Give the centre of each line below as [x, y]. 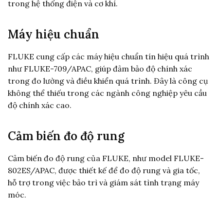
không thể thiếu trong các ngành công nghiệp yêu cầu [107, 93]
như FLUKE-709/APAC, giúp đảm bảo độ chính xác [100, 68]
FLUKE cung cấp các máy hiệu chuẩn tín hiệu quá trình [109, 56]
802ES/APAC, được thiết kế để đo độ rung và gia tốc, [104, 170]
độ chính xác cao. [40, 105]
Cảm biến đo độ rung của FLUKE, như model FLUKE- [106, 158]
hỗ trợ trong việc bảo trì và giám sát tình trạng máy [103, 182]
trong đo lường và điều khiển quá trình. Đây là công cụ [108, 81]
